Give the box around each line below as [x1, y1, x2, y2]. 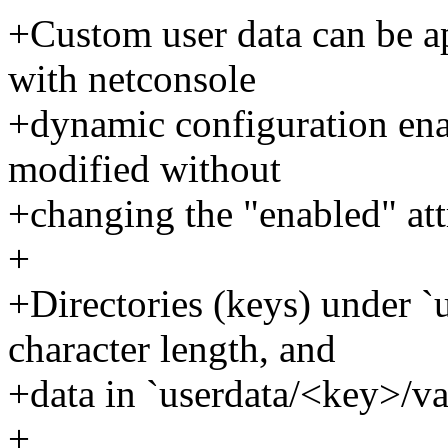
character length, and [8, 327, 336, 371]
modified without [8, 147, 281, 191]
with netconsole [8, 57, 256, 101]
